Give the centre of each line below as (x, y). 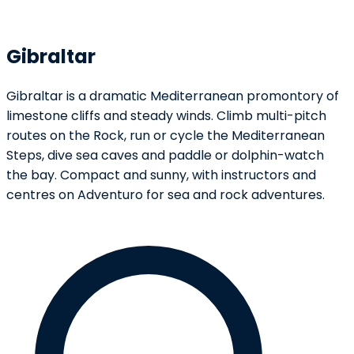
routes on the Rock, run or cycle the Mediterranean (166, 135)
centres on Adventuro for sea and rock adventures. (166, 194)
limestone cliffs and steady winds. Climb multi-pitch (166, 115)
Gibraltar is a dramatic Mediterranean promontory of (173, 96)
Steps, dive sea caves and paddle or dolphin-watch (165, 155)
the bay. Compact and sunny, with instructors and (161, 175)
